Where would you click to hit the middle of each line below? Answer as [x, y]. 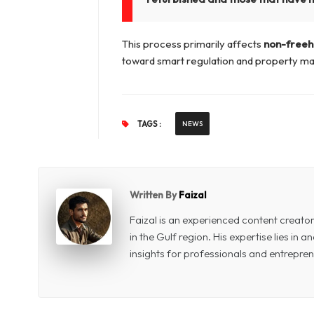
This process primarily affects [192, 44]
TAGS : [148, 124]
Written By [154, 195]
